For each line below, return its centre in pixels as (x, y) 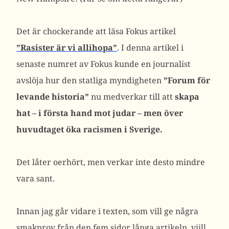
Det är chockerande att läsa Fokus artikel (96, 31)
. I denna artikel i (150, 48)
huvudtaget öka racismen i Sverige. (89, 129)
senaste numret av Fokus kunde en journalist (104, 64)
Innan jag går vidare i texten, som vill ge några (107, 211)
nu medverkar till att (131, 97)
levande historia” (53, 97)
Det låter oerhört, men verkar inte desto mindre (111, 162)
